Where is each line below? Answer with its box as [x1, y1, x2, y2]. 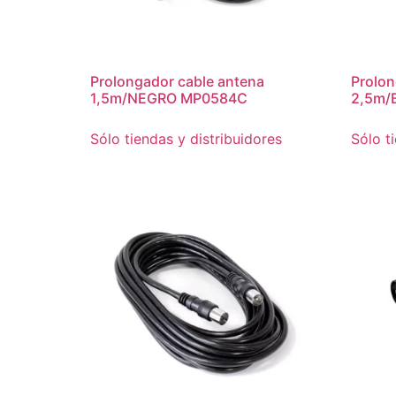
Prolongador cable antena [90, 72, 264, 90]
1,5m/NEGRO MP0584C [90, 88, 247, 107]
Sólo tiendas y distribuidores [90, 129, 282, 148]
